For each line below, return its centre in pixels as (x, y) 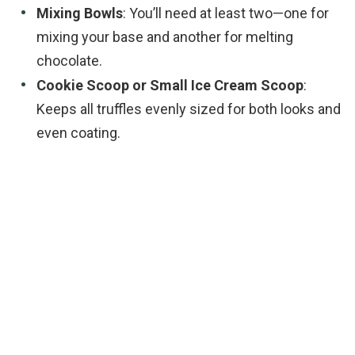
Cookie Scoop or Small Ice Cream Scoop (170, 86)
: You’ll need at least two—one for (226, 13)
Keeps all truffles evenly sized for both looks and (189, 109)
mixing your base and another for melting (165, 37)
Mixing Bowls (80, 13)
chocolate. (69, 61)
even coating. (78, 133)
